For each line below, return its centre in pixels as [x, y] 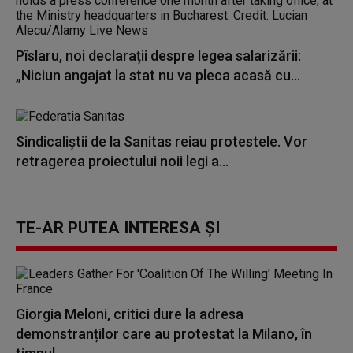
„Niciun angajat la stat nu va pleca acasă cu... [158, 75]
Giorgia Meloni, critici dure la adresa [130, 314]
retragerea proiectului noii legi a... [122, 161]
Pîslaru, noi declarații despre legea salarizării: [158, 56]
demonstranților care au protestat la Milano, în [164, 334]
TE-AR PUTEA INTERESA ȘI [118, 228]
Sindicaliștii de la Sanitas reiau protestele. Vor [162, 141]
